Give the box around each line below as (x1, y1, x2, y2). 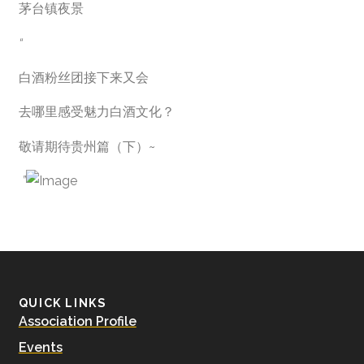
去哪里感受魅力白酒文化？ (18, 104, 175, 120)
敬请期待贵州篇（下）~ (18, 138, 155, 154)
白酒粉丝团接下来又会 (18, 70, 149, 86)
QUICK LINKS (18, 296, 107, 310)
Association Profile (18, 313, 136, 329)
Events (18, 339, 63, 355)
